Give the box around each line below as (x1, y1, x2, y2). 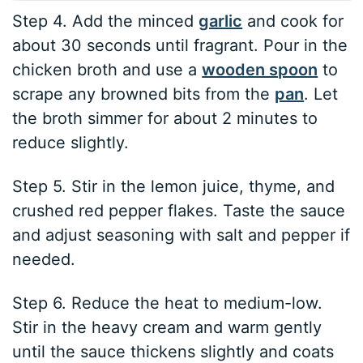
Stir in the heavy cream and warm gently (12, 318, 322, 338)
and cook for (242, 11, 344, 32)
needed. (12, 250, 76, 270)
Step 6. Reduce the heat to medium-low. (12, 293, 323, 314)
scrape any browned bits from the (12, 84, 275, 105)
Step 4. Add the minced (12, 11, 199, 32)
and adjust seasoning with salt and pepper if (12, 225, 351, 246)
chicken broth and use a (12, 60, 203, 80)
